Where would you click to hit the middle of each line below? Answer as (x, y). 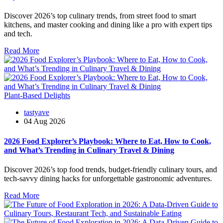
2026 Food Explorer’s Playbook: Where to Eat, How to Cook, (108, 141)
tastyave (37, 112)
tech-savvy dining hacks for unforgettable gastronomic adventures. (108, 178)
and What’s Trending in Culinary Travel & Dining (89, 150)
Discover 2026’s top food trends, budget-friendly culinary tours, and (111, 169)
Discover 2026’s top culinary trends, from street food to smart (100, 16)
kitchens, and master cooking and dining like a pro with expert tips (108, 25)
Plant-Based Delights (37, 96)
